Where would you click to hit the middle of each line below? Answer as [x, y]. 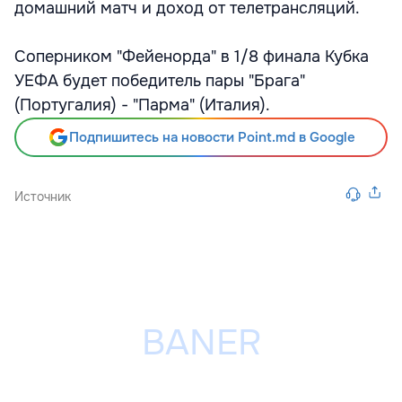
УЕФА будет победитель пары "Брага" [160, 81]
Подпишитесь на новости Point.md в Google [212, 137]
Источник [43, 197]
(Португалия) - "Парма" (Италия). [142, 105]
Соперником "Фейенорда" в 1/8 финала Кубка [192, 57]
